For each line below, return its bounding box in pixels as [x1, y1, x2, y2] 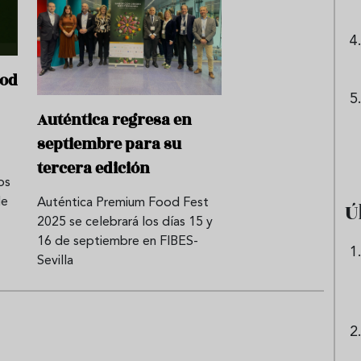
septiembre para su [37, 133, 181, 156]
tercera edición [37, 157, 150, 180]
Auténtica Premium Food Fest [37, 197, 209, 210]
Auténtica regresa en [37, 109, 192, 132]
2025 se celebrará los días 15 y [37, 216, 213, 230]
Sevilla [37, 255, 73, 268]
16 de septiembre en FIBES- [37, 235, 198, 249]
